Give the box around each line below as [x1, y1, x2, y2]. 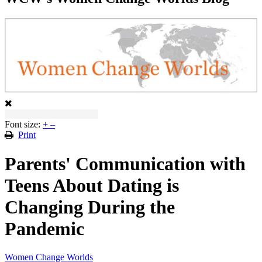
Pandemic [5, 218, 84, 239]
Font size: [5, 119, 40, 130]
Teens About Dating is [5, 174, 179, 196]
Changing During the [5, 196, 175, 218]
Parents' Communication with [5, 153, 246, 174]
